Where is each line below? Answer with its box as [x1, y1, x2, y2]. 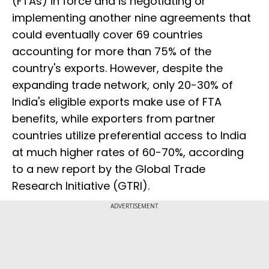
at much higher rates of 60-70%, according [12, 145, 244, 160]
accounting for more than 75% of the [12, 44, 211, 59]
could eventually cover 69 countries [12, 27, 203, 43]
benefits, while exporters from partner [12, 111, 216, 127]
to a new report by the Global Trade [12, 162, 205, 177]
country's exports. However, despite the [12, 61, 223, 76]
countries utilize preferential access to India [12, 128, 246, 144]
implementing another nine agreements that [12, 10, 251, 26]
